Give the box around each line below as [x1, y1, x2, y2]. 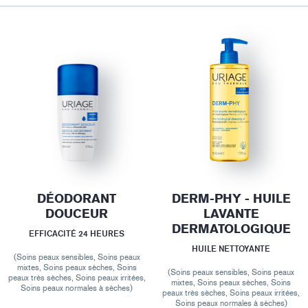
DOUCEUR [45, 206, 109, 221]
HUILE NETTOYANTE [192, 243, 271, 254]
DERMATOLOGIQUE [171, 221, 291, 236]
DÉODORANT [37, 190, 117, 206]
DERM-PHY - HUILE [171, 190, 291, 206]
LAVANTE [203, 206, 259, 221]
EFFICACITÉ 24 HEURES [29, 228, 125, 239]
